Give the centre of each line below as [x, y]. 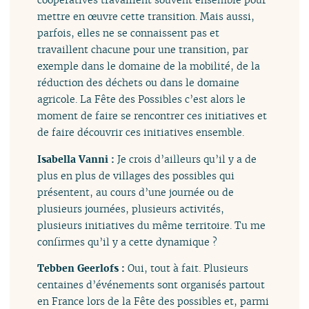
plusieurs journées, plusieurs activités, [131, 208]
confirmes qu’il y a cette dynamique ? [128, 241]
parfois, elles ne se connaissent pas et [129, 33]
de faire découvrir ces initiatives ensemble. [141, 132]
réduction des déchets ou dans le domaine [139, 83]
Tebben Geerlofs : [83, 268]
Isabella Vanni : [78, 159]
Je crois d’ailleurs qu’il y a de [187, 159]
